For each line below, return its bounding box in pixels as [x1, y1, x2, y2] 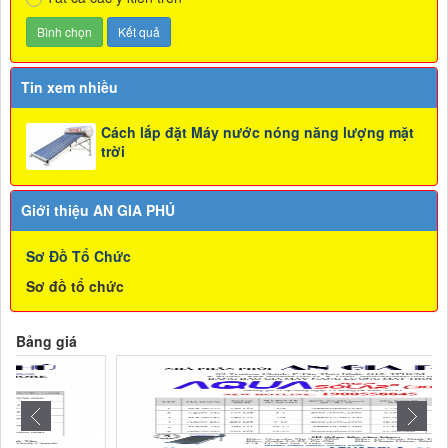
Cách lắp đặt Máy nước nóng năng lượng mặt [101, 121, 414, 142]
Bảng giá [16, 331, 77, 352]
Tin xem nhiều [21, 76, 118, 97]
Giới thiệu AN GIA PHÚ [21, 200, 175, 221]
